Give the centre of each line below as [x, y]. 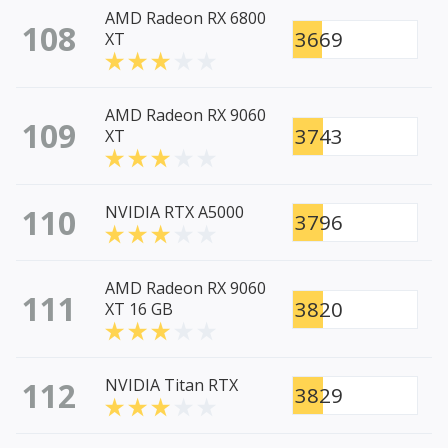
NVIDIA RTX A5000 [174, 212]
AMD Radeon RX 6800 [185, 18]
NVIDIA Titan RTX [171, 385]
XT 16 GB [139, 309]
